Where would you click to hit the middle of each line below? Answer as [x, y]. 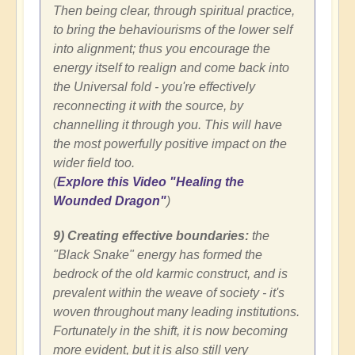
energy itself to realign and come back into [171, 68]
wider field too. [94, 163]
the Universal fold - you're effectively [154, 87]
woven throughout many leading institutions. [176, 312]
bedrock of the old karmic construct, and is [170, 274]
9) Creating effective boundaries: [153, 236]
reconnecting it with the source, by [148, 106]
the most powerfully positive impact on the [170, 144]
